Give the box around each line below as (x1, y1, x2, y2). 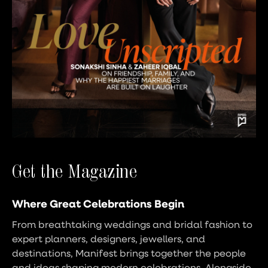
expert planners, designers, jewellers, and (12, 232, 205, 245)
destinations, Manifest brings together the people (12, 246, 246, 259)
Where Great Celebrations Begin (12, 196, 184, 211)
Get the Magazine (12, 160, 137, 182)
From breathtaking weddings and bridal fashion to (12, 218, 252, 230)
